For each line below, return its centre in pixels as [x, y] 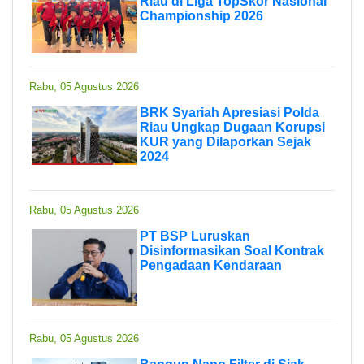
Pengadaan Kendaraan [211, 265]
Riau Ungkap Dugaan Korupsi [232, 127]
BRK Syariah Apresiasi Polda [230, 112]
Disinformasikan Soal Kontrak [232, 250]
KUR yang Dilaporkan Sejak [225, 141]
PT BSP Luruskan [195, 236]
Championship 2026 [201, 15]
